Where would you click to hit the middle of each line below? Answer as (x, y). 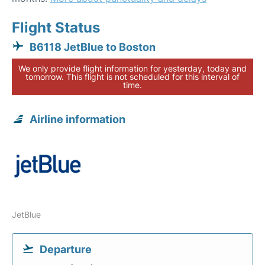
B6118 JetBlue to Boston (93, 47)
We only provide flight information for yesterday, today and (132, 68)
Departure (66, 249)
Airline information (77, 119)
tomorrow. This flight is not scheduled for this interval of (132, 77)
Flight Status (56, 28)
